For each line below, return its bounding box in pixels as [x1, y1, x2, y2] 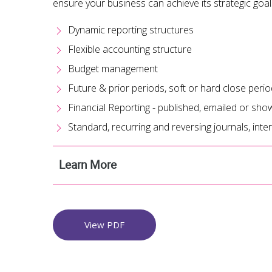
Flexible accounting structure [68, 42, 192, 56]
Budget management [68, 62, 158, 76]
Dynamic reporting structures [68, 23, 194, 37]
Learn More [59, 157, 117, 173]
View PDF [84, 219, 124, 231]
